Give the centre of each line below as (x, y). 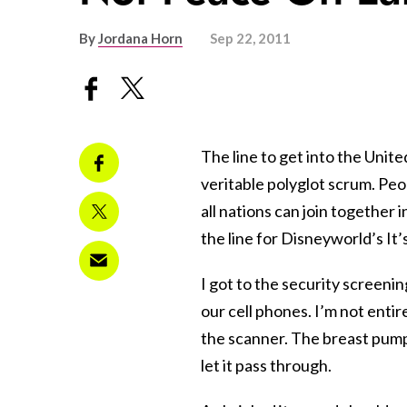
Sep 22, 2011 (250, 39)
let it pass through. (266, 365)
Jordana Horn (140, 39)
